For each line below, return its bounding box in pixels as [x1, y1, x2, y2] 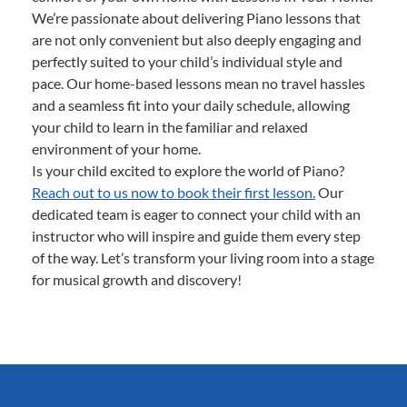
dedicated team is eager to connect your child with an [32, 205, 361, 223]
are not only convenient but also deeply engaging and [32, 31, 362, 49]
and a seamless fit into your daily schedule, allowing [32, 96, 350, 114]
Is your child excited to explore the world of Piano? [32, 162, 344, 180]
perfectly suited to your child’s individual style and [32, 53, 342, 71]
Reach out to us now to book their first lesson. [32, 184, 315, 202]
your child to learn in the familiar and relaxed [32, 118, 308, 136]
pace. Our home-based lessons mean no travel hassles [32, 74, 365, 93]
